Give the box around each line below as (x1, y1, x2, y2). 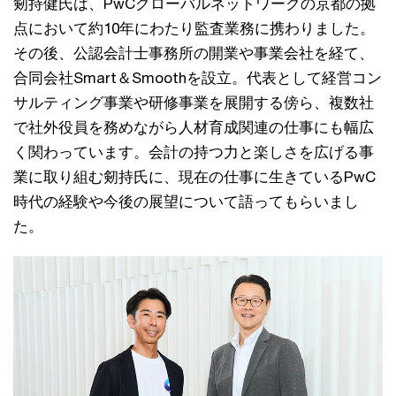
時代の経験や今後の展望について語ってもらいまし (13, 193, 359, 210)
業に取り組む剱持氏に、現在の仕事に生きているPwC (13, 168, 376, 186)
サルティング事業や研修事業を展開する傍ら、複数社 (13, 94, 374, 111)
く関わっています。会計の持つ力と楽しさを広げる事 (13, 143, 374, 161)
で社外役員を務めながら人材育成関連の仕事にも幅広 (13, 118, 374, 136)
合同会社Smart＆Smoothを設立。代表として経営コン (13, 69, 382, 87)
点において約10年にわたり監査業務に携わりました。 (13, 19, 375, 37)
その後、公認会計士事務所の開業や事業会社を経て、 (13, 44, 374, 62)
